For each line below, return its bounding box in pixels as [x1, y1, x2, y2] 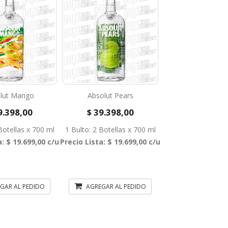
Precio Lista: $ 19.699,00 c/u [60, 137, 161, 147]
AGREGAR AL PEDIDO [84, 182, 147, 191]
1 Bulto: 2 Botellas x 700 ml [65, 125, 156, 134]
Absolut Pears [87, 91, 133, 100]
